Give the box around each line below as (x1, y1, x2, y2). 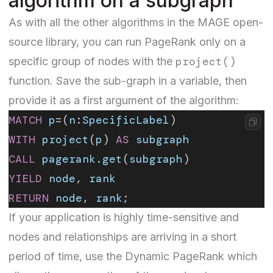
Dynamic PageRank (125, 249, 224, 263)
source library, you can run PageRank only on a (9, 35, 246, 48)
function (9, 74, 50, 87)
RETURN (9, 190, 49, 205)
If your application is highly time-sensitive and (9, 210, 239, 224)
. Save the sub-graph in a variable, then (50, 74, 247, 87)
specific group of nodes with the (9, 54, 175, 68)
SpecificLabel (82, 112, 169, 127)
